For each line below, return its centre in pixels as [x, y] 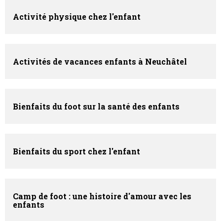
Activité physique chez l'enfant [77, 17]
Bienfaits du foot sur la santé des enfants [96, 107]
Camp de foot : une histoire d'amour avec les [102, 196]
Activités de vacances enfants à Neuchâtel [100, 62]
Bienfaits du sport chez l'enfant [76, 151]
